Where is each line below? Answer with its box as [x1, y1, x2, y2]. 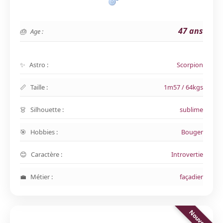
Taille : [30, 83, 48, 92]
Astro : [29, 60, 48, 69]
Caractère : [31, 150, 62, 159]
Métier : [30, 172, 53, 181]
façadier [180, 172, 203, 181]
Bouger [181, 127, 203, 136]
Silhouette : [30, 105, 64, 114]
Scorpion [177, 60, 203, 69]
